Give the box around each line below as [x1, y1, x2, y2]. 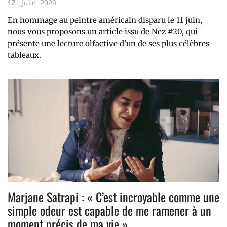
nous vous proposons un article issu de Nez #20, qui [8, 27, 198, 37]
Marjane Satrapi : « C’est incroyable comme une [8, 187, 219, 206]
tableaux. [8, 50, 41, 60]
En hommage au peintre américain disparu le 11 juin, [8, 15, 202, 25]
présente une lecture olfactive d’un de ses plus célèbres [8, 39, 209, 49]
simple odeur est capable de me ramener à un [8, 201, 211, 220]
